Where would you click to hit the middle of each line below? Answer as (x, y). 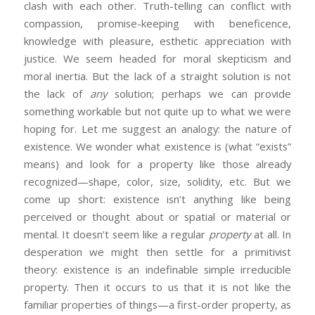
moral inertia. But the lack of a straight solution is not (157, 76)
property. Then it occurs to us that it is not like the (157, 287)
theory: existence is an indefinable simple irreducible (157, 269)
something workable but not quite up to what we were (157, 111)
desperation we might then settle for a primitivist (157, 251)
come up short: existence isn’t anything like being (157, 199)
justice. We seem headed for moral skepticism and (157, 58)
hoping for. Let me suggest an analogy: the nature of (157, 128)
